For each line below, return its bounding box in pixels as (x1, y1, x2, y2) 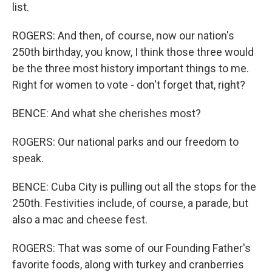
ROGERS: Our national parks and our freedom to (12, 135, 239, 148)
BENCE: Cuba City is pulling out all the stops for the (12, 180, 256, 193)
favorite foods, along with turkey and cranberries (12, 258, 244, 271)
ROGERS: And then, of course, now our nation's (12, 29, 234, 42)
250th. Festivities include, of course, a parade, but (12, 197, 248, 209)
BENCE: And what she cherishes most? (12, 107, 201, 120)
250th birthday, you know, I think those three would (12, 46, 254, 58)
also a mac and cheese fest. (12, 213, 148, 226)
